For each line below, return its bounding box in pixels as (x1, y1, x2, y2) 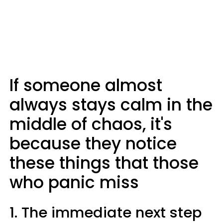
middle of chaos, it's (9, 112, 172, 136)
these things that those (9, 151, 199, 175)
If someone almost (9, 74, 162, 97)
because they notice (9, 132, 177, 155)
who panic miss (9, 171, 139, 194)
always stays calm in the (9, 93, 213, 116)
